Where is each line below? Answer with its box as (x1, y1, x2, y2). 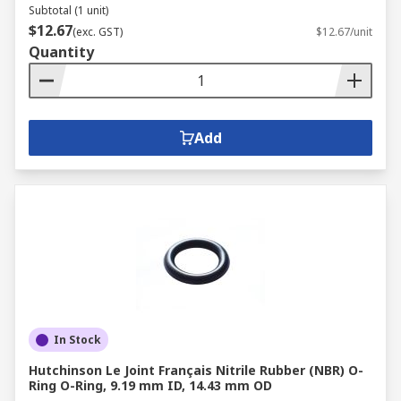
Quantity (29, 42, 94, 62)
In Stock (54, 332, 101, 347)
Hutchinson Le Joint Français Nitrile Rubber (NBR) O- (29, 362, 363, 379)
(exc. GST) (73, 24, 123, 39)
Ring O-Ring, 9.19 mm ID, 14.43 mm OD (29, 377, 272, 394)
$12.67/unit (316, 24, 372, 39)
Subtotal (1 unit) (29, 3, 108, 18)
